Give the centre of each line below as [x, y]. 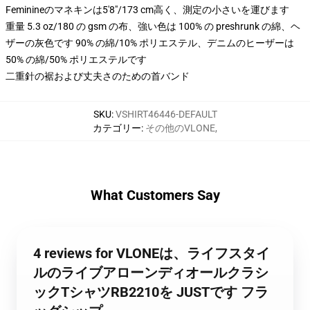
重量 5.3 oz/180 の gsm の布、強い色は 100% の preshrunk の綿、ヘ [153, 26]
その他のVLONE [180, 128]
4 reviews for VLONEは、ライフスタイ [152, 253]
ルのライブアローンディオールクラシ [151, 273]
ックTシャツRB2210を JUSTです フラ [151, 292]
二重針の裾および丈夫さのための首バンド [98, 76]
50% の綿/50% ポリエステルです [76, 60]
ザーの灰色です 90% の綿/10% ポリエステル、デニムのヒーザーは [150, 43]
